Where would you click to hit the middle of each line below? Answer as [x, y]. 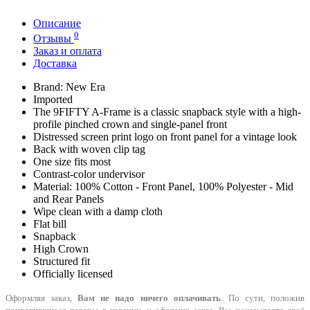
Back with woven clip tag [89, 149]
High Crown [61, 249]
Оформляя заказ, [42, 298]
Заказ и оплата [67, 51]
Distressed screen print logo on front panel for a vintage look [165, 137]
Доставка [55, 64]
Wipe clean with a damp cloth [98, 212]
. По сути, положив [263, 298]
